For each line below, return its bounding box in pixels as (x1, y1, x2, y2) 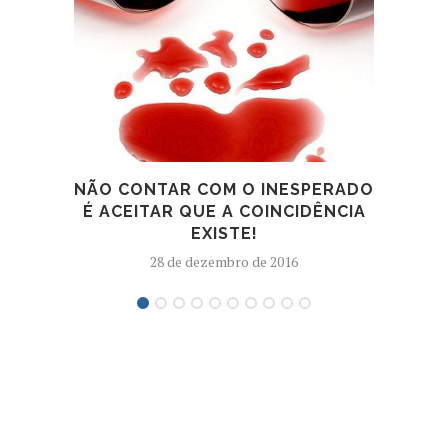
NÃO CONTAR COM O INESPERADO (74, 180, 374, 200)
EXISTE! (190, 224, 258, 244)
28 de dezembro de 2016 (150, 252, 298, 272)
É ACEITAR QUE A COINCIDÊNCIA (82, 202, 366, 222)
